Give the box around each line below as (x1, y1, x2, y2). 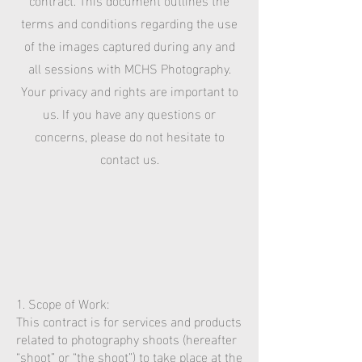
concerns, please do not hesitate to (34, 124, 225, 147)
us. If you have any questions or (43, 101, 216, 124)
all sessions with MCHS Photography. (27, 56, 231, 79)
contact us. (99, 146, 159, 170)
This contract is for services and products (16, 309, 242, 332)
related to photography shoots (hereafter (16, 326, 237, 350)
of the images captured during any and (23, 33, 235, 57)
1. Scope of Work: (16, 291, 109, 314)
